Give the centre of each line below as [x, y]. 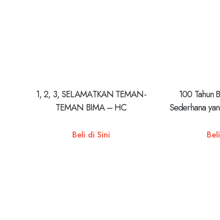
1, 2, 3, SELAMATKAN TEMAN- [91, 94]
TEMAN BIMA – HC [91, 108]
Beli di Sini [91, 135]
